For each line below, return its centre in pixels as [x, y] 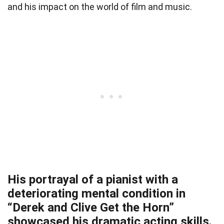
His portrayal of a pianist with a [93, 180]
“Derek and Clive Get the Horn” [91, 208]
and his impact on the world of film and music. [100, 7]
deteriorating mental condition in [96, 194]
